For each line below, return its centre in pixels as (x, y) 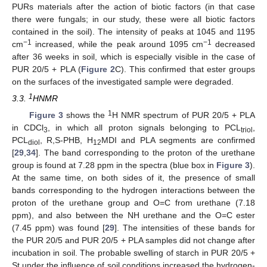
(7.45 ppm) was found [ (58, 228)
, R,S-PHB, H (66, 140)
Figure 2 (98, 69)
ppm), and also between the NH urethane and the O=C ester (133, 215)
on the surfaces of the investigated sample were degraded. (123, 81)
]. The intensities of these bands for (185, 228)
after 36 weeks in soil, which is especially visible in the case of (133, 56)
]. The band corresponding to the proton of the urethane (145, 153)
